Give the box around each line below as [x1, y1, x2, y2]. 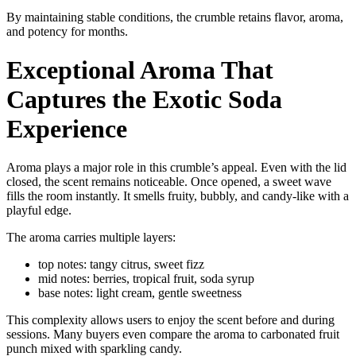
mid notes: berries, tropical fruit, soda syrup [38, 272, 254, 286]
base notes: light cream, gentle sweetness [38, 286, 242, 300]
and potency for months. [6, 24, 128, 38]
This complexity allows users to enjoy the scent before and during [6, 313, 335, 327]
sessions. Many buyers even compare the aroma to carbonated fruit [6, 327, 339, 342]
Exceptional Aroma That [6, 55, 273, 84]
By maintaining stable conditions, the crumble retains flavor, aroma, [6, 10, 343, 24]
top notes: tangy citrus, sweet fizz [38, 257, 204, 272]
